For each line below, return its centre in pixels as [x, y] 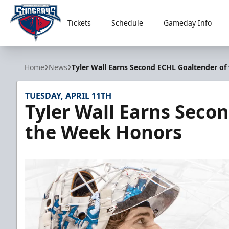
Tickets [79, 23]
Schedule [127, 23]
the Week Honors [104, 132]
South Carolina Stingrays [58, 48]
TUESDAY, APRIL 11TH [68, 96]
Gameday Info [187, 23]
